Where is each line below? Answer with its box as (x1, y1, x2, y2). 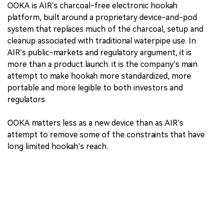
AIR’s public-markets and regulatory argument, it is (7, 47, 192, 57)
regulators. (7, 94, 46, 104)
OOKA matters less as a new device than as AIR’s (7, 118, 183, 128)
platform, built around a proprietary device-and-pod (7, 12, 197, 22)
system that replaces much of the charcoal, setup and (7, 24, 203, 34)
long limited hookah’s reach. (7, 141, 108, 151)
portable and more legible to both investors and (7, 83, 183, 92)
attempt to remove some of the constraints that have (7, 130, 205, 139)
